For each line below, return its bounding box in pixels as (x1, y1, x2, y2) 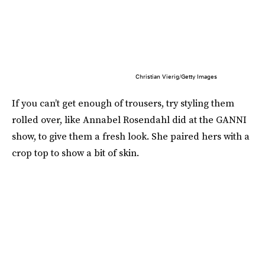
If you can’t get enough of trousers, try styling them (12, 96, 234, 110)
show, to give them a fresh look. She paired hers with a (12, 130, 250, 143)
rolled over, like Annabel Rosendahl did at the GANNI (12, 113, 247, 127)
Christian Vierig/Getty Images (135, 73, 217, 80)
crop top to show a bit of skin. (12, 146, 139, 160)
